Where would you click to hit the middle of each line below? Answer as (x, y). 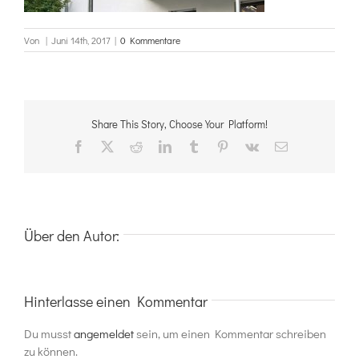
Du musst (49, 334)
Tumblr (218, 146)
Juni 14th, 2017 (81, 40)
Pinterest (250, 146)
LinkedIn (194, 146)
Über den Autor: (72, 236)
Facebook (109, 146)
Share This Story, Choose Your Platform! (179, 123)
